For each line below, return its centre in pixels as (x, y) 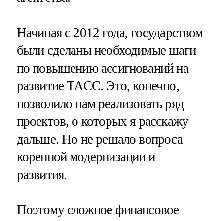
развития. (42, 174)
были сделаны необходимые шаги (106, 50)
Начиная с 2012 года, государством (110, 32)
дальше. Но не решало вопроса (99, 139)
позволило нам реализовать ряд (100, 103)
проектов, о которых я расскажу (103, 121)
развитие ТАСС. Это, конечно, (98, 86)
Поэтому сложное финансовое (98, 210)
